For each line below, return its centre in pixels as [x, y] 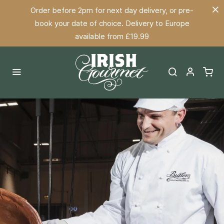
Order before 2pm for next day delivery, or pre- [112, 10]
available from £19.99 [112, 36]
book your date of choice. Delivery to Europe [112, 23]
